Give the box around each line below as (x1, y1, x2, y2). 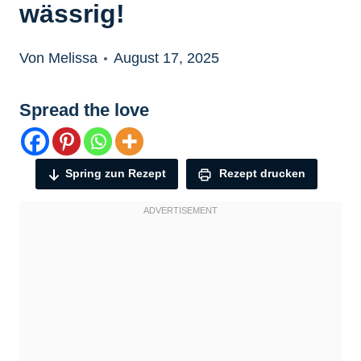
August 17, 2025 (114, 50, 219, 67)
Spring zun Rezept (65, 167, 166, 180)
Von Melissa (19, 50, 98, 67)
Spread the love (19, 100, 149, 121)
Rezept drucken (216, 167, 305, 180)
